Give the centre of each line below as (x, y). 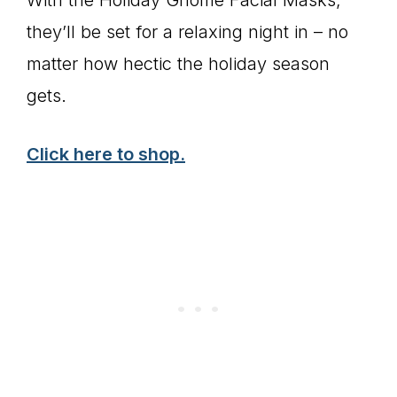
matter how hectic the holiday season (178, 63)
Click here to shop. (106, 154)
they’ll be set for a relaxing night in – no (187, 31)
